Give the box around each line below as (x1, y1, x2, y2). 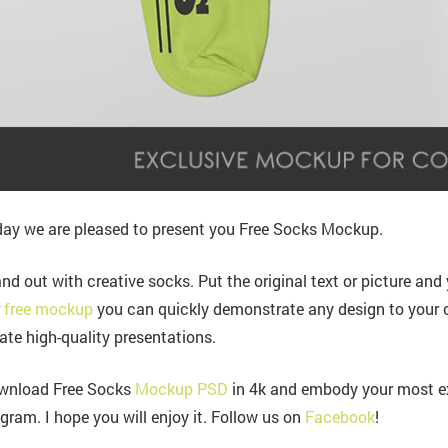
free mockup (3, 297, 93, 319)
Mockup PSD (134, 377, 228, 399)
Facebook (304, 405, 375, 427)
